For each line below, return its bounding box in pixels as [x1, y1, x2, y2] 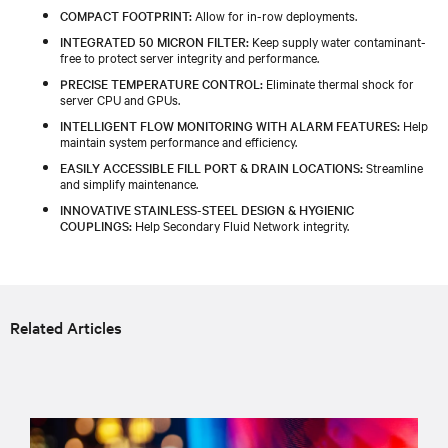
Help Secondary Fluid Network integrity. [132, 215, 349, 234]
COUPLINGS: [60, 215, 132, 234]
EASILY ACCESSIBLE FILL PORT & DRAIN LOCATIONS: [60, 157, 363, 176]
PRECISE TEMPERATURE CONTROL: [60, 73, 263, 92]
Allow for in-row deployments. [192, 5, 357, 24]
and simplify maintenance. [60, 173, 198, 192]
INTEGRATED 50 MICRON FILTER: [60, 31, 249, 50]
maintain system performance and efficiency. [60, 131, 297, 150]
